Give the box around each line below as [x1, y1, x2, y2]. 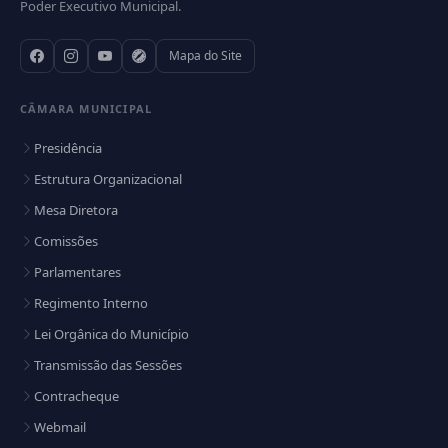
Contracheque [34, 387, 119, 405]
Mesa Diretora [34, 201, 118, 219]
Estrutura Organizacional [34, 170, 182, 188]
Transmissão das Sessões [34, 356, 182, 374]
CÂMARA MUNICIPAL [20, 101, 153, 116]
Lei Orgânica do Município [34, 325, 189, 343]
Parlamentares [34, 263, 121, 281]
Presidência [34, 139, 102, 157]
